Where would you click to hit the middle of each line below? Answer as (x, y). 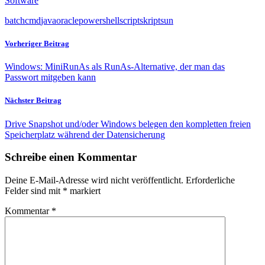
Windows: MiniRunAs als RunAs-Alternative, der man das (115, 67)
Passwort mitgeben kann (50, 77)
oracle (67, 20)
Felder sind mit (34, 190)
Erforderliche (210, 180)
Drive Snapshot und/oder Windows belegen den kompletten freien (128, 124)
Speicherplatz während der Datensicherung (85, 134)
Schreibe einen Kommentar (71, 157)
